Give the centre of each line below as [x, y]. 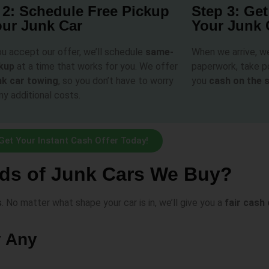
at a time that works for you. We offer [96, 66]
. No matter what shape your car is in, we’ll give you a [113, 203]
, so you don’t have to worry [116, 80]
